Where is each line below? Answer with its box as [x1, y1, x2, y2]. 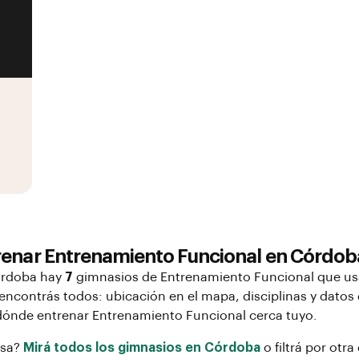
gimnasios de [73, 271, 160, 284]
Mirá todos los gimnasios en [23, 341, 204, 354]
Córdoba [204, 341, 260, 354]
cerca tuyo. [246, 309, 317, 322]
